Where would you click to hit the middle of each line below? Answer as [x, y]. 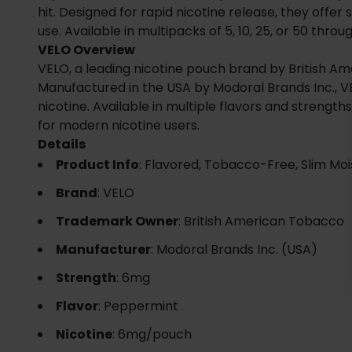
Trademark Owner [117, 221]
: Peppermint [138, 306]
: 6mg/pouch [152, 334]
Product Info [97, 164]
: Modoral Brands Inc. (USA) [234, 249]
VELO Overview [86, 49]
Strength [86, 277]
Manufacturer [103, 249]
